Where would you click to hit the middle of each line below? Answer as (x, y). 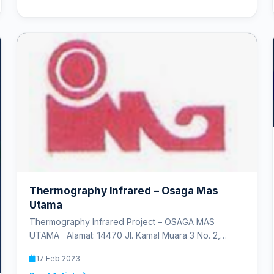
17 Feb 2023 (58, 259)
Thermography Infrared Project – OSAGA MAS (122, 222)
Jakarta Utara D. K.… (69, 249)
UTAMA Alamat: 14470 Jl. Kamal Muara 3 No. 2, (124, 235)
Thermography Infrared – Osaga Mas (124, 191)
